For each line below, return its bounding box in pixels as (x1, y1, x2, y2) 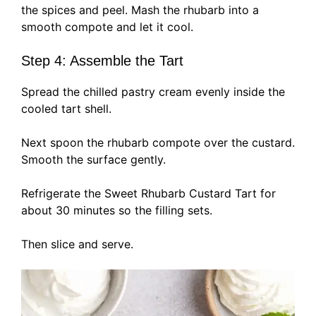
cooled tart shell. (21, 102, 111, 116)
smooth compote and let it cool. (21, 20, 193, 35)
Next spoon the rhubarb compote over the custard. (21, 135, 295, 150)
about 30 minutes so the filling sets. (21, 203, 212, 218)
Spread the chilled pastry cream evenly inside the (21, 85, 285, 99)
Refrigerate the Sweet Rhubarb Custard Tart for (21, 186, 276, 201)
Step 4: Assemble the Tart (21, 53, 183, 69)
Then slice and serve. (21, 237, 133, 252)
